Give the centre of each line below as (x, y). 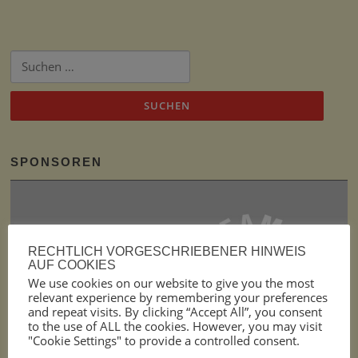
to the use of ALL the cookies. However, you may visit (175, 326)
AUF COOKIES (72, 265)
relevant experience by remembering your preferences (178, 297)
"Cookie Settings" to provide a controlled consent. (164, 340)
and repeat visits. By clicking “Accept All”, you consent (175, 311)
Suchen (28, 58)
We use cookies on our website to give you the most (171, 282)
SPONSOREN (57, 162)
